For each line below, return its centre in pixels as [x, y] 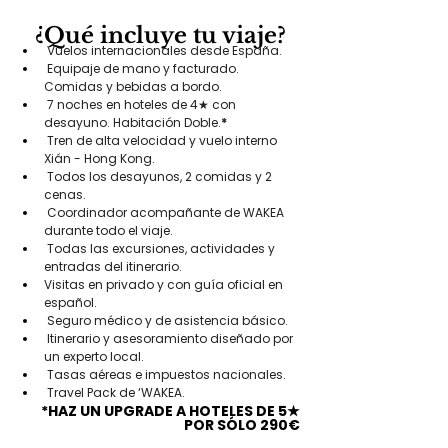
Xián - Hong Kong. [99, 158]
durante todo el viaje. [108, 230]
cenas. [65, 194]
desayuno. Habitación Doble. [132, 122]
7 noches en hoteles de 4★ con [141, 104]
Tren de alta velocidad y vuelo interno [162, 140]
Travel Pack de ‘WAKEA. [114, 392]
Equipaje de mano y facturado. [143, 68]
